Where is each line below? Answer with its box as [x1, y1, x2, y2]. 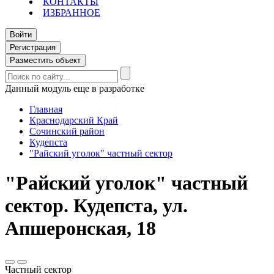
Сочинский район [29, 126, 105, 136]
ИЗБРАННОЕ [43, 7, 100, 18]
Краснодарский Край [29, 115, 118, 125]
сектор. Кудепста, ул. [5, 194, 188, 217]
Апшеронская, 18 [5, 217, 156, 240]
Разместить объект [10, 56, 81, 65]
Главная [29, 104, 62, 114]
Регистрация [10, 43, 56, 52]
